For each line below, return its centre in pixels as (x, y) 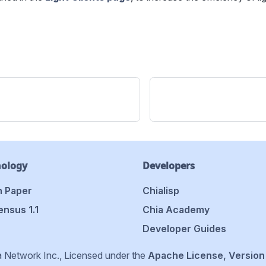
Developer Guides (184, 229)
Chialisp (161, 191)
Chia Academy (176, 210)
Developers (169, 166)
